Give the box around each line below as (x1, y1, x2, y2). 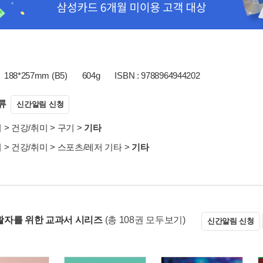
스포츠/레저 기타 (57, 142, 122, 152)
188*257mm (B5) (4, 70, 68, 80)
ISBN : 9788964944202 (114, 70, 200, 80)
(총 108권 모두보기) (104, 215, 186, 225)
